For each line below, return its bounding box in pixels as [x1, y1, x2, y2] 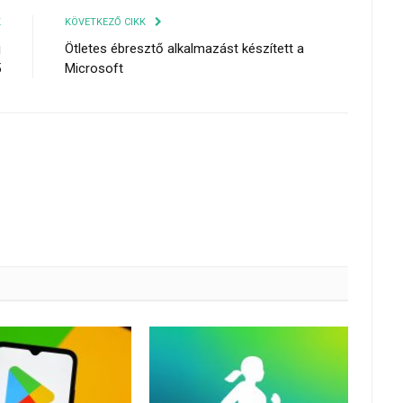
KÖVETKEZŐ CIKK [65, 15, 148, 28]
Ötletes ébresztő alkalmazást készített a [65, 40, 304, 57]
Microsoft [65, 59, 123, 76]
